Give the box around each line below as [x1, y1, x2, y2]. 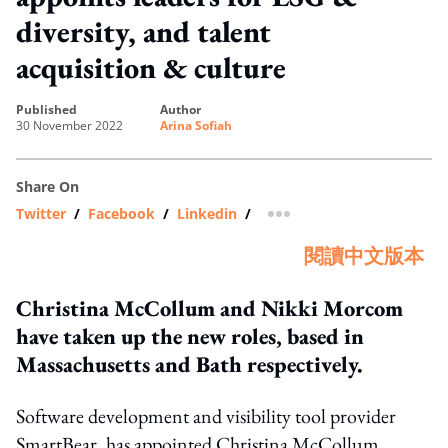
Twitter [16, 203, 66, 223]
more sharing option [277, 210, 420, 230]
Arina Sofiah [160, 116, 232, 134]
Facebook [88, 203, 155, 223]
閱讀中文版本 [304, 242, 424, 269]
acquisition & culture [16, 47, 286, 87]
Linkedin [177, 203, 237, 223]
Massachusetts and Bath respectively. [16, 348, 363, 379]
